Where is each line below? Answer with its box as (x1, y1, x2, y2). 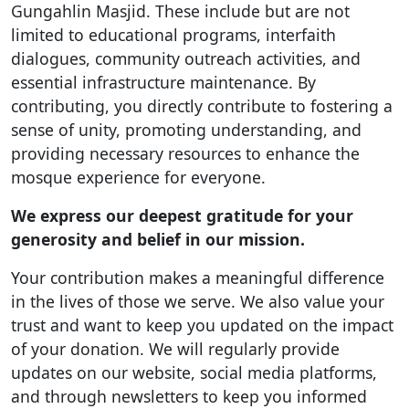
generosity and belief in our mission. (11, 227, 309, 250)
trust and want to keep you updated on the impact (11, 313, 393, 336)
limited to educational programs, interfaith (11, 23, 336, 46)
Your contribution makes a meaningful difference (11, 266, 384, 288)
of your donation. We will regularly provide (11, 337, 340, 360)
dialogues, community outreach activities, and (11, 47, 361, 69)
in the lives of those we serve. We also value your (11, 289, 384, 312)
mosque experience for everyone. (11, 165, 266, 188)
